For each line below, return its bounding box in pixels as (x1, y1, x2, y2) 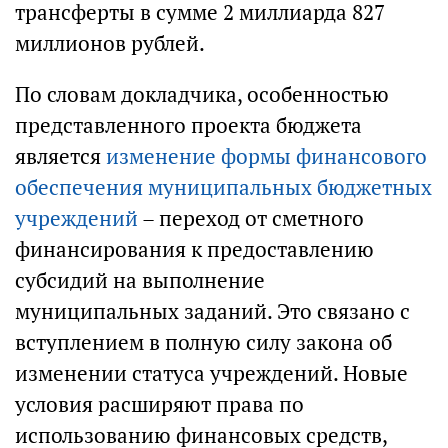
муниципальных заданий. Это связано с (15, 298, 410, 325)
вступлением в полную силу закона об (15, 329, 392, 356)
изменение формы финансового (106, 143, 427, 170)
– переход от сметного (138, 205, 364, 232)
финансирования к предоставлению (15, 236, 374, 263)
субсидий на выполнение (15, 267, 265, 294)
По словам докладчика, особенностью (15, 81, 389, 108)
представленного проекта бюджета (15, 112, 362, 139)
